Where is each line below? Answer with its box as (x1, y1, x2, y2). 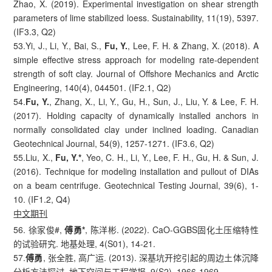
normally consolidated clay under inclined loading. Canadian (13, 123, 259, 135)
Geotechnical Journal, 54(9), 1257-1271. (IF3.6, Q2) (13, 137, 215, 149)
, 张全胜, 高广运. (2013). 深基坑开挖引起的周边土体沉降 (42, 251, 259, 263)
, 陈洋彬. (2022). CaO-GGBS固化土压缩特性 (85, 223, 259, 236)
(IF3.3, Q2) (13, 25, 56, 38)
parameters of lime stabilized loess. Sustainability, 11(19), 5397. (13, 11, 259, 24)
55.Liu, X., (13, 151, 55, 163)
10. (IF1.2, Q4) (13, 192, 71, 205)
